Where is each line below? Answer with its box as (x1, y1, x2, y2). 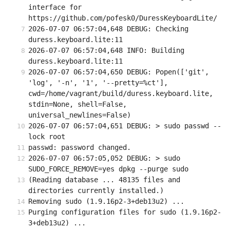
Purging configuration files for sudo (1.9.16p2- (28, 208, 221, 217)
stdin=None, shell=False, (28, 100, 127, 109)
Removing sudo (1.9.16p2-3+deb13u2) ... (28, 197, 184, 206)
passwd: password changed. (28, 143, 131, 152)
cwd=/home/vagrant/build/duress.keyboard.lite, (28, 89, 213, 98)
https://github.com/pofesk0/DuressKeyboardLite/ (28, 14, 217, 23)
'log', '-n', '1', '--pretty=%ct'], (28, 79, 168, 87)
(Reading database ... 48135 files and (28, 176, 180, 184)
